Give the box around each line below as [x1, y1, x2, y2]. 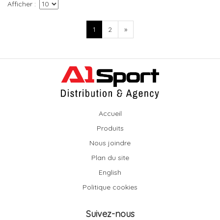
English [99, 168, 121, 177]
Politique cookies [82, 183, 137, 192]
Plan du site [91, 153, 129, 163]
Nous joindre [89, 138, 131, 148]
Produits [96, 124, 124, 133]
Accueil [98, 109, 122, 118]
